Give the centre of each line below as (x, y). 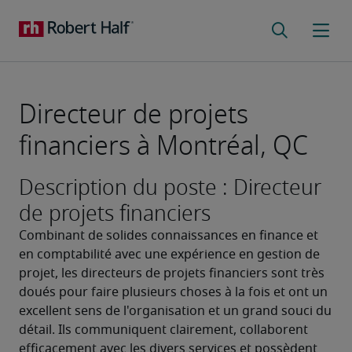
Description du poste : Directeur (170, 187)
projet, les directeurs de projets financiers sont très (172, 273)
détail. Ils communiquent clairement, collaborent (163, 330)
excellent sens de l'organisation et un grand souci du (175, 311)
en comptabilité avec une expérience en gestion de (169, 255)
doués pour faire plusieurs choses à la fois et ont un (173, 292)
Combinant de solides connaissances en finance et (169, 236)
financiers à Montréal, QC (163, 146)
